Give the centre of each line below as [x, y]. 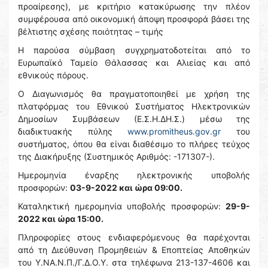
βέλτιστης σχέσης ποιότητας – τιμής [91, 31]
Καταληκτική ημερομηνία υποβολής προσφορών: [122, 206]
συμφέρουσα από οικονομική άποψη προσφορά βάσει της [134, 19]
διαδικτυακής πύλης [73, 131]
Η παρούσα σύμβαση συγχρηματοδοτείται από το [134, 50]
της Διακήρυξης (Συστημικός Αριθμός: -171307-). [116, 156]
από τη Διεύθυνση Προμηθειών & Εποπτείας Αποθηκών [134, 250]
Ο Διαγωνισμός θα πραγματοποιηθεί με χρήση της [134, 94]
